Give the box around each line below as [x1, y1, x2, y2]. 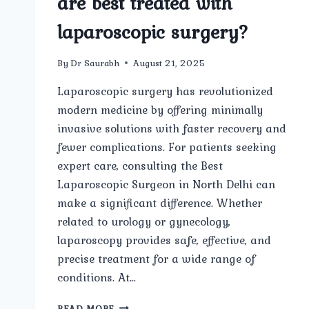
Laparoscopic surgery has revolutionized [57, 81, 273, 100]
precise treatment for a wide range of [57, 249, 255, 268]
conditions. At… [57, 268, 137, 286]
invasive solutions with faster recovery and [57, 119, 286, 137]
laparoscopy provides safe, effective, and [57, 230, 271, 249]
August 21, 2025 [133, 55, 206, 70]
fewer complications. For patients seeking [57, 137, 277, 156]
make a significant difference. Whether [57, 193, 262, 212]
